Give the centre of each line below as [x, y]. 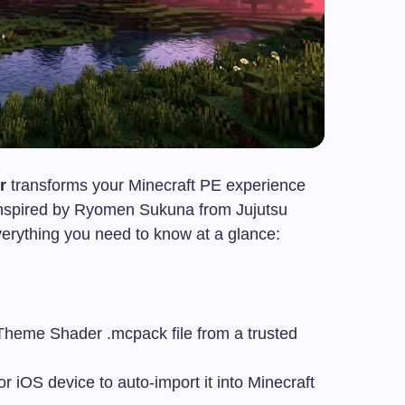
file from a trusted [232, 334]
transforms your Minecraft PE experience [156, 186]
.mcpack [137, 334]
